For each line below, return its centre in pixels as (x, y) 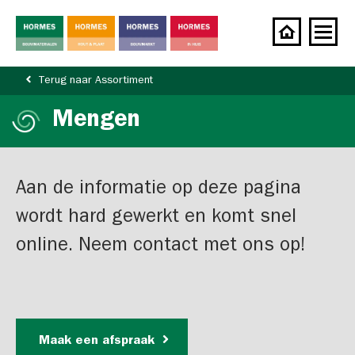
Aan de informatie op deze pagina (158, 190)
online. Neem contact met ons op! (161, 247)
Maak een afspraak (99, 342)
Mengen (96, 121)
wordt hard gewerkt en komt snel (156, 219)
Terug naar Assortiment (95, 81)
